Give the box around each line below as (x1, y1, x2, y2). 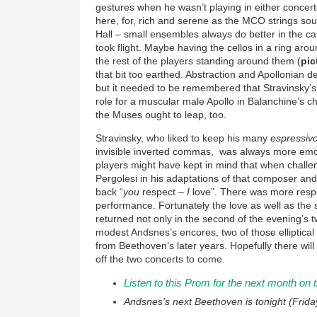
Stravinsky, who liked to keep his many (96, 132, 271, 144)
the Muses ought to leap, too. (96, 108, 227, 120)
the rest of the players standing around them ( (96, 54, 301, 67)
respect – (139, 185, 188, 197)
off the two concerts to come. (96, 253, 226, 265)
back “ (96, 185, 124, 197)
